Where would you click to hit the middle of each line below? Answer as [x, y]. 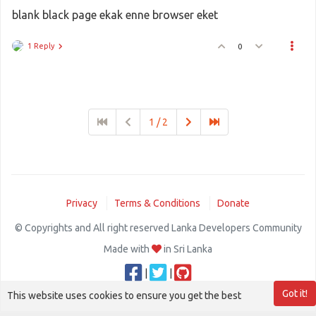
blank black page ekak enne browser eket [115, 15]
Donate [233, 203]
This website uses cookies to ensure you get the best [124, 296]
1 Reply [41, 46]
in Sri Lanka [187, 249]
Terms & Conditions [157, 203]
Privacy [82, 203]
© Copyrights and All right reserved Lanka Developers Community [158, 228]
